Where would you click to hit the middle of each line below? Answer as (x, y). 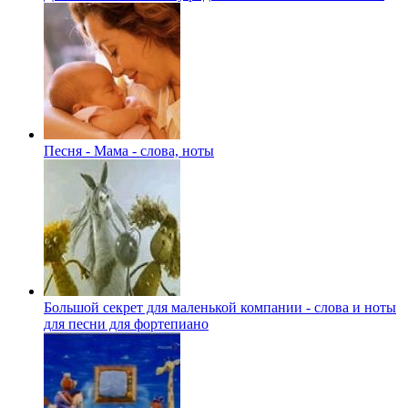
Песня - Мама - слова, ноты (129, 150)
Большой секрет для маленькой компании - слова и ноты (220, 307)
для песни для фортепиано (126, 323)
